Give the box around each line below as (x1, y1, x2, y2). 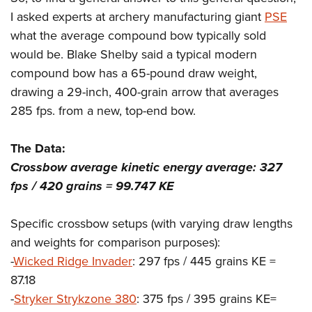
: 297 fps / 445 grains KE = (132, 252, 276, 271)
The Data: (10, 139, 65, 158)
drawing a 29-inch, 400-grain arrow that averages (10, 83, 279, 102)
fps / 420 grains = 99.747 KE (10, 177, 174, 196)
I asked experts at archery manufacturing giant (10, 8, 265, 26)
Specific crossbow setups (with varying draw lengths (10, 214, 292, 233)
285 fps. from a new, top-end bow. (10, 102, 196, 120)
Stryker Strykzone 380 (14, 290, 136, 309)
